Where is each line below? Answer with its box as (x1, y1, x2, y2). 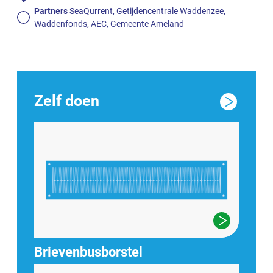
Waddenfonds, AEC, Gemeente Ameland (34, 18, 184, 29)
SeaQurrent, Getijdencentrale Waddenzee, (68, 5, 225, 16)
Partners (34, 5, 68, 16)
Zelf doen (34, 92, 99, 110)
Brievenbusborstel (34, 244, 143, 260)
